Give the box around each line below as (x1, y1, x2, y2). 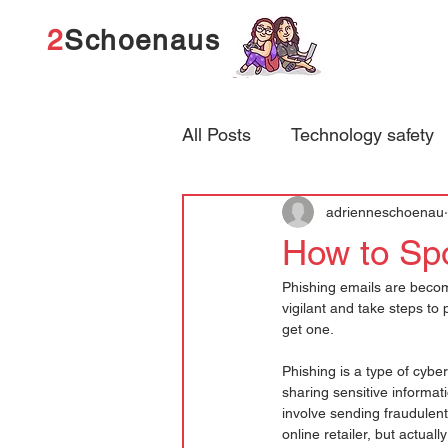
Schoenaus (64, 24, 221, 56)
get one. (282, 321, 334, 337)
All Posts (182, 123, 251, 145)
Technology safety (291, 123, 434, 145)
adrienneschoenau (326, 203, 444, 220)
